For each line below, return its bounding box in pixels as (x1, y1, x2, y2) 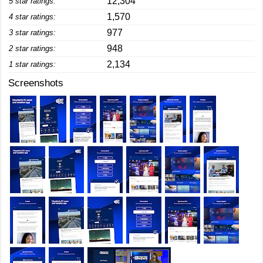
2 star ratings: (9, 44, 56, 53)
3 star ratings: (9, 28, 56, 37)
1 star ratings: (9, 60, 56, 69)
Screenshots (8, 77, 63, 89)
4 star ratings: (9, 12, 56, 21)
